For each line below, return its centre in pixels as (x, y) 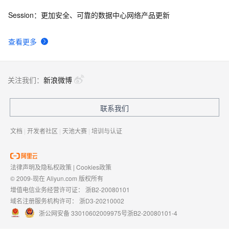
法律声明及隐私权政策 (41, 167)
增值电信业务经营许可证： (48, 189)
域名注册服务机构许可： (45, 201)
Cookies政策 (94, 167)
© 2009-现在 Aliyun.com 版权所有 (57, 178)
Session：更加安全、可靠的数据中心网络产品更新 (89, 15)
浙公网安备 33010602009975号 (83, 213)
